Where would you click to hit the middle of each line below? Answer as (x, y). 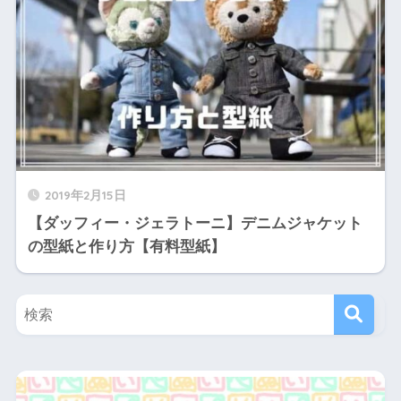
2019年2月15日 (85, 195)
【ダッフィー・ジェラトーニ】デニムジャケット (195, 224)
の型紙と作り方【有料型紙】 (126, 247)
